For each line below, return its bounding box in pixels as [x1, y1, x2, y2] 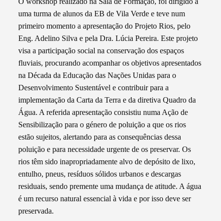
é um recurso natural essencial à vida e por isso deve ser [18, 194, 191, 203]
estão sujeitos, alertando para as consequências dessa [18, 132, 182, 141]
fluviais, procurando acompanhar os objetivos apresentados [18, 58, 202, 67]
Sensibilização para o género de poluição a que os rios [18, 120, 186, 129]
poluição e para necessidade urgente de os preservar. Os [18, 145, 191, 153]
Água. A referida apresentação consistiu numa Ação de [18, 108, 188, 116]
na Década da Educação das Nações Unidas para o [18, 71, 177, 79]
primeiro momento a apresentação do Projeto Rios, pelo [18, 21, 191, 30]
